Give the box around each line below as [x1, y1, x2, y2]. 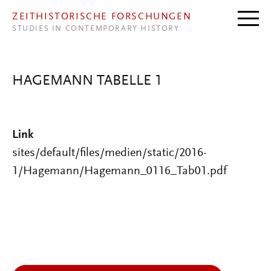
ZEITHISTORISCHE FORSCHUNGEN [12, 12, 192, 22]
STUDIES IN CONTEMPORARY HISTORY [12, 25, 180, 33]
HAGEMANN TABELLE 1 [12, 74, 162, 88]
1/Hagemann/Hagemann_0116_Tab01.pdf [12, 165, 227, 177]
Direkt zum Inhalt [4, 2, 93, 15]
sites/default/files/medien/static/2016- [12, 147, 207, 159]
